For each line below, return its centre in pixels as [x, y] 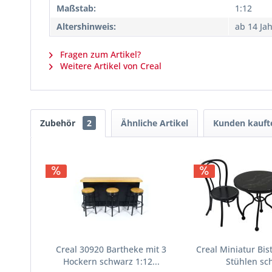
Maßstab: [76, 8]
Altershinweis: [86, 26]
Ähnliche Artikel [155, 123]
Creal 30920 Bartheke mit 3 [111, 249]
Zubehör [59, 123]
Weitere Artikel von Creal [110, 66]
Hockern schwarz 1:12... [111, 261]
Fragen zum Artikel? [99, 54]
